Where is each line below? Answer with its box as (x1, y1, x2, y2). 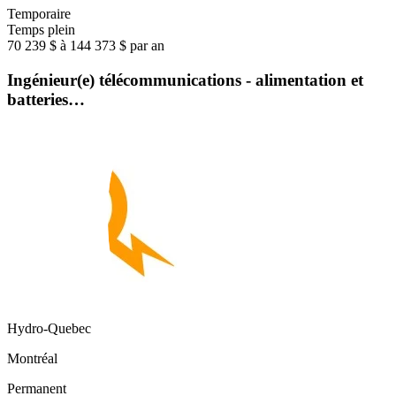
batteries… (7, 89, 85, 109)
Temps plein (7, 22, 75, 38)
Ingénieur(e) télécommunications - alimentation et (7, 70, 363, 89)
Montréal (7, 350, 57, 366)
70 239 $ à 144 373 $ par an (7, 38, 164, 54)
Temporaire (7, 6, 71, 22)
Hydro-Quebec (7, 320, 91, 336)
